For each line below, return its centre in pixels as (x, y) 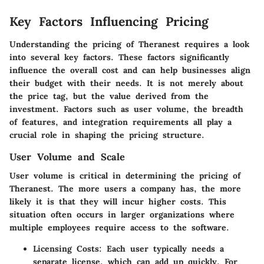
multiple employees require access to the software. (119, 227)
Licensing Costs (66, 248)
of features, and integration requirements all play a (121, 122)
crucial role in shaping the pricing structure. (107, 135)
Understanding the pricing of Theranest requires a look (129, 44)
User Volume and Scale (67, 156)
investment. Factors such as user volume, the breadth (126, 109)
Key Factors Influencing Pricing (109, 22)
